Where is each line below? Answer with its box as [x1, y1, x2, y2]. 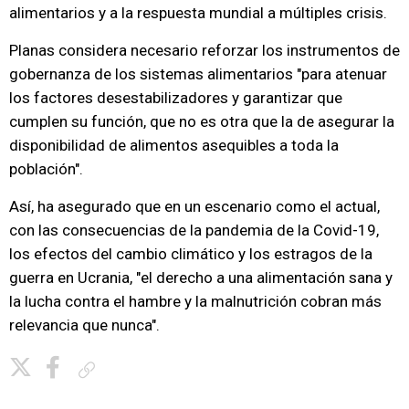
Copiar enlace [102, 362, 168, 376]
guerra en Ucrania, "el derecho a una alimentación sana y [9, 268, 393, 287]
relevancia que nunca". [9, 316, 160, 334]
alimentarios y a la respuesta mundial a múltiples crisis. [9, 4, 387, 22]
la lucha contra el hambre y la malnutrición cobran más [9, 292, 382, 310]
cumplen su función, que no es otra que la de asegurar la [9, 112, 394, 131]
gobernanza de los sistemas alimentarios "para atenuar [9, 65, 387, 83]
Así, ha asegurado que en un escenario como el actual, [9, 197, 380, 215]
